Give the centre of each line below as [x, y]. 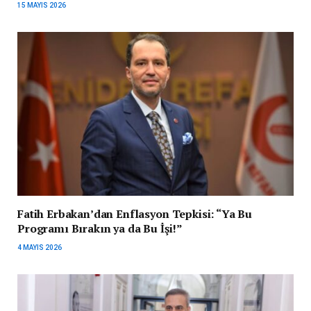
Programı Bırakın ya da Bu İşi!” [100, 229]
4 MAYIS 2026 [40, 248]
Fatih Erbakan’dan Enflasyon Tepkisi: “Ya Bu [135, 214]
